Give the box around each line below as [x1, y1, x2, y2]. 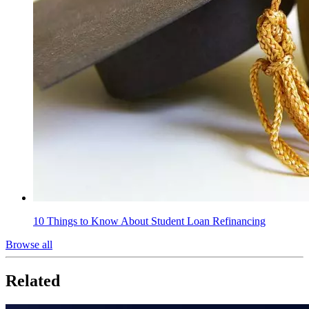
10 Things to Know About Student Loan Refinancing [33, 215, 266, 227]
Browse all [6, 238, 52, 250]
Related [6, 271, 60, 290]
